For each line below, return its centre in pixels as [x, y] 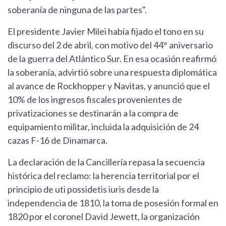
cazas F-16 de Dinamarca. [58, 140]
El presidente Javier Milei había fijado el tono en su [106, 32]
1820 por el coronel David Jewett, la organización [104, 217]
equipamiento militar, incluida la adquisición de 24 [103, 127]
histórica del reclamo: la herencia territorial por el [103, 176]
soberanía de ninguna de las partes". [77, 10]
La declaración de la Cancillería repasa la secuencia [106, 162]
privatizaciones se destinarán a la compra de [93, 113]
